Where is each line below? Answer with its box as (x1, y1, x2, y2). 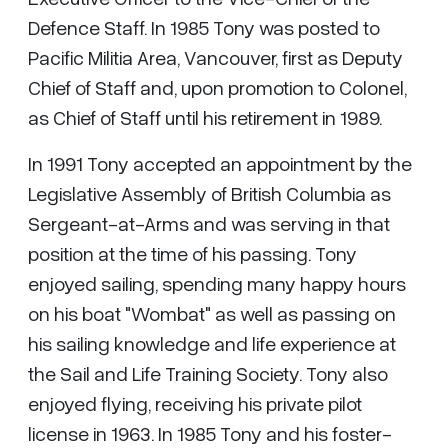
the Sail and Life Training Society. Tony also (28, 361, 388, 385)
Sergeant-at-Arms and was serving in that (28, 211, 390, 235)
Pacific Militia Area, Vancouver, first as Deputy (28, 45, 403, 69)
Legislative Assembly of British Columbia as (28, 181, 391, 205)
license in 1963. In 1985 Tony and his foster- (28, 421, 392, 445)
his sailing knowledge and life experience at (28, 331, 396, 355)
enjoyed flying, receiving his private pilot (28, 391, 362, 415)
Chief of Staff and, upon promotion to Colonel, (28, 75, 407, 99)
